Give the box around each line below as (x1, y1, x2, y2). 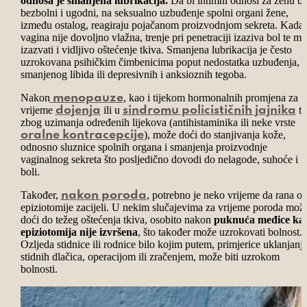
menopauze (49, 92, 123, 103)
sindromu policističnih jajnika (122, 104, 296, 116)
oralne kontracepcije (20, 129, 144, 140)
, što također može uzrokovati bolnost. (137, 225, 302, 238)
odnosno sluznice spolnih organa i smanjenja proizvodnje (20, 140, 267, 153)
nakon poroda (60, 189, 147, 201)
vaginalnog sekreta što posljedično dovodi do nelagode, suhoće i (20, 153, 298, 165)
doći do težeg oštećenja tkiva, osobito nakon (20, 213, 214, 225)
